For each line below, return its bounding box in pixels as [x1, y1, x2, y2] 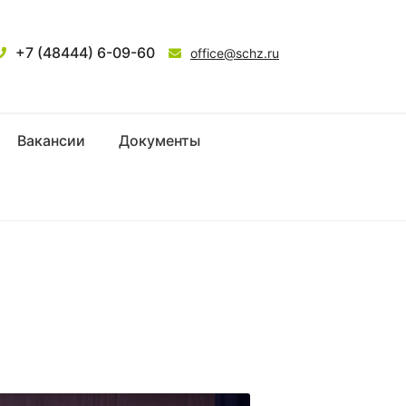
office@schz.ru [189, 44, 279, 61]
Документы [119, 130, 201, 150]
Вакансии [17, 130, 86, 150]
